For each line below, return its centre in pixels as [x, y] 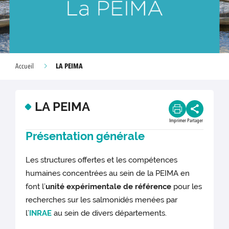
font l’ [36, 187]
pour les [187, 187]
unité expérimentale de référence [109, 187]
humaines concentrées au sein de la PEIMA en [108, 174]
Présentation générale [85, 136]
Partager [195, 121]
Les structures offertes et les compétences [102, 160]
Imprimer [177, 121]
